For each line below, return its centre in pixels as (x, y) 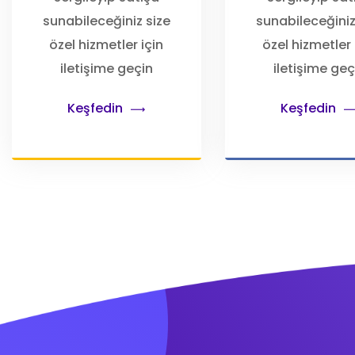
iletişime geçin (106, 69)
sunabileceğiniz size (106, 21)
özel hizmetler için (107, 45)
